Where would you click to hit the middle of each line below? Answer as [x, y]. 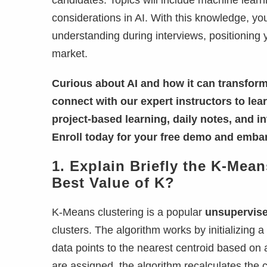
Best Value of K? [113, 183]
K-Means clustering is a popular [128, 212]
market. [70, 54]
